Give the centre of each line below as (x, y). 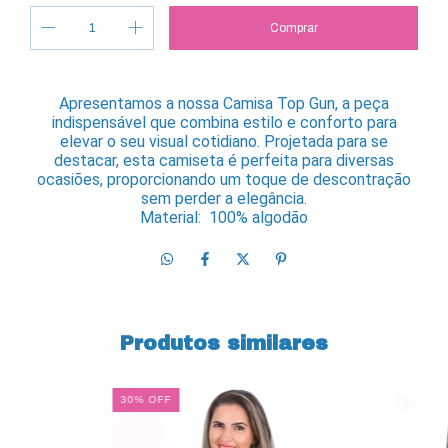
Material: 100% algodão (224, 217)
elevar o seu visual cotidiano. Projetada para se (224, 141)
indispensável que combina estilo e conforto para (224, 122)
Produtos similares (224, 343)
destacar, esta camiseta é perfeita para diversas (224, 160)
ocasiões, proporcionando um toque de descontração (224, 179)
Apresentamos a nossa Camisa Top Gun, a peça (224, 103)
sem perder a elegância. (224, 198)
